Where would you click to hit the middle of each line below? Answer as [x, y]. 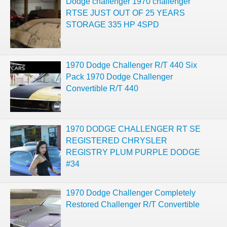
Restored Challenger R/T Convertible [133, 204]
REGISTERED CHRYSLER [117, 141]
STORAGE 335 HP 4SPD [112, 25]
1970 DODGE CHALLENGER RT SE [133, 129]
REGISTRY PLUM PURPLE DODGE [133, 152]
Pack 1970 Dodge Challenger [119, 77]
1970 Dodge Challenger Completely [131, 193]
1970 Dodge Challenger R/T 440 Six [131, 65]
